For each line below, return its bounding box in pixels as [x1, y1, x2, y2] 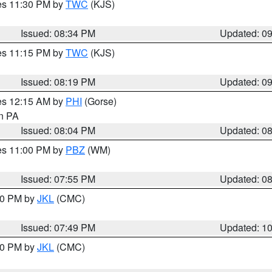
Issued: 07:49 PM [21, 220, 96, 234]
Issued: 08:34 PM [21, 26, 96, 40]
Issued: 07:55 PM [21, 172, 96, 186]
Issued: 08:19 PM [21, 75, 96, 89]
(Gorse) [82, 94, 117, 108]
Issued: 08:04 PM [21, 123, 96, 137]
